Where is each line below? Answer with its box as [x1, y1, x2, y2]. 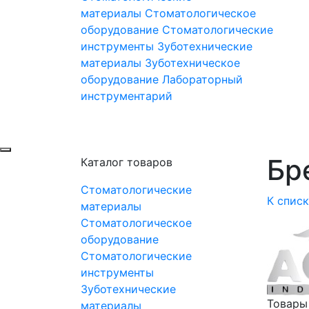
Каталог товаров [81, 155, 172, 170]
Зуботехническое [145, 56, 240, 70]
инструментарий [81, 89, 172, 103]
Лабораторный [162, 72, 243, 87]
